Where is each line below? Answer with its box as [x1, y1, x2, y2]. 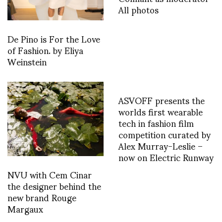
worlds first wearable [118, 98, 203, 124]
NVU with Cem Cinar [7, 161, 92, 188]
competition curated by [118, 120, 211, 147]
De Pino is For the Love [7, 25, 100, 52]
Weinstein [7, 48, 47, 74]
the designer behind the [7, 172, 101, 199]
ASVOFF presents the [118, 86, 205, 113]
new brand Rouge [7, 184, 76, 211]
